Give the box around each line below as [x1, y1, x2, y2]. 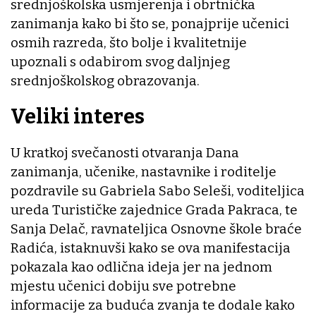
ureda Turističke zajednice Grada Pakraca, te [11, 201, 298, 218]
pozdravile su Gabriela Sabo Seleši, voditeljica [11, 182, 305, 199]
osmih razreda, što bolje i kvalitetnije [11, 35, 247, 51]
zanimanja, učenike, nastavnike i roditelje [11, 163, 276, 180]
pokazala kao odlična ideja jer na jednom [11, 258, 272, 275]
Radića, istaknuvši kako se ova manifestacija [11, 239, 291, 256]
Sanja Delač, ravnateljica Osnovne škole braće [11, 220, 302, 237]
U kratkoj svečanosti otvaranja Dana [11, 144, 239, 161]
